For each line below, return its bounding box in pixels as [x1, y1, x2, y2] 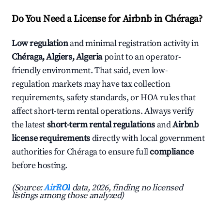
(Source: [12, 182, 44, 194]
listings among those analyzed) [12, 190, 124, 201]
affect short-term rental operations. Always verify [12, 106, 194, 117]
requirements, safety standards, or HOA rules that [12, 92, 196, 104]
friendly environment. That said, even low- [12, 65, 168, 77]
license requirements [12, 133, 91, 144]
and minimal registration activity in [68, 38, 199, 49]
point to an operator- [102, 51, 181, 63]
